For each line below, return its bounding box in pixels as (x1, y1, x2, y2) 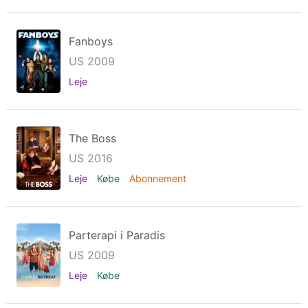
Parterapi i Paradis (69, 228, 165, 242)
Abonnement (129, 173, 186, 184)
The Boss (69, 131, 116, 145)
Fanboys (69, 34, 113, 48)
